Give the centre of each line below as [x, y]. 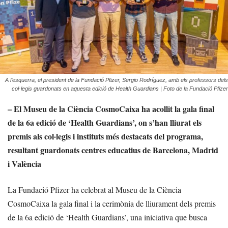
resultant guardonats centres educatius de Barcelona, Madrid [113, 150]
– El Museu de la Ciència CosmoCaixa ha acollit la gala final [111, 109]
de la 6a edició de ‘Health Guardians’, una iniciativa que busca [107, 217]
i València [24, 164]
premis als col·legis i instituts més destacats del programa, [105, 136]
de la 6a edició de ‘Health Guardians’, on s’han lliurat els [105, 123]
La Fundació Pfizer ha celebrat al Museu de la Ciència [94, 190]
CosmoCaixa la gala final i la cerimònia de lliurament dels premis [112, 204]
